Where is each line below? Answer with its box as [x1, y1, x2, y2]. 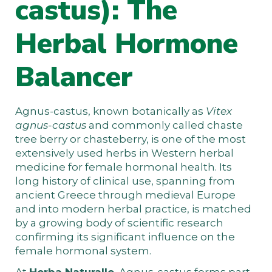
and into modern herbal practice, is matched [15, 202, 251, 215]
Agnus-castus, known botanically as [15, 104, 206, 117]
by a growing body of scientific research [15, 216, 223, 229]
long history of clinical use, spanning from [15, 174, 235, 187]
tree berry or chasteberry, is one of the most [15, 132, 246, 145]
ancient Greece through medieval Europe [15, 188, 236, 201]
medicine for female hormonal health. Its [15, 160, 232, 173]
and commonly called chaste [86, 118, 243, 131]
